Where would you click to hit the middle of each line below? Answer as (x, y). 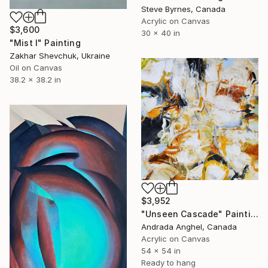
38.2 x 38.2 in (35, 79)
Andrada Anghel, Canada (189, 227)
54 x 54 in (161, 251)
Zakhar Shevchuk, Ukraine (60, 55)
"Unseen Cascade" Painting (254, 214)
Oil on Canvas (36, 67)
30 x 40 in (161, 33)
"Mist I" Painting (45, 42)
